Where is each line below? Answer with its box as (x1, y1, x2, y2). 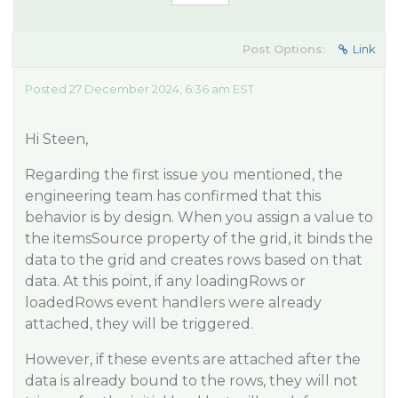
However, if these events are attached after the (25, 351, 361, 368)
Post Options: (243, 42, 325, 56)
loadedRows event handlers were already (25, 294, 322, 311)
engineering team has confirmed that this (25, 187, 321, 204)
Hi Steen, (25, 131, 88, 147)
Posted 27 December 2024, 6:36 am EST (25, 82, 254, 96)
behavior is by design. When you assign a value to (25, 209, 373, 226)
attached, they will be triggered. (25, 315, 253, 332)
